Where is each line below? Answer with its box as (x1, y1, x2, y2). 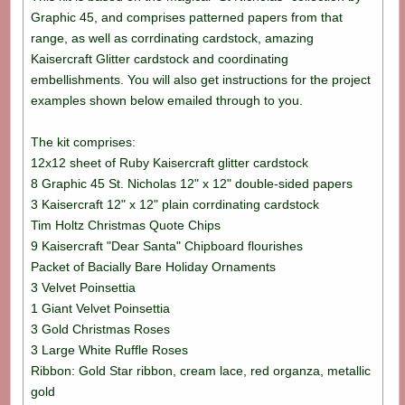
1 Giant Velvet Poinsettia (30, 301, 170, 316)
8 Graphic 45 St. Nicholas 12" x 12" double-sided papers (30, 176, 353, 192)
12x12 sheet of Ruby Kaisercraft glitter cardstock (30, 155, 308, 171)
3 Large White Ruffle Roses (30, 343, 188, 358)
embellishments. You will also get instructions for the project (30, 72, 371, 88)
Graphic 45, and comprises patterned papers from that (30, 10, 343, 25)
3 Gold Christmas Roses (30, 322, 170, 337)
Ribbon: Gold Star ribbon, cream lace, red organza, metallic (30, 363, 371, 379)
